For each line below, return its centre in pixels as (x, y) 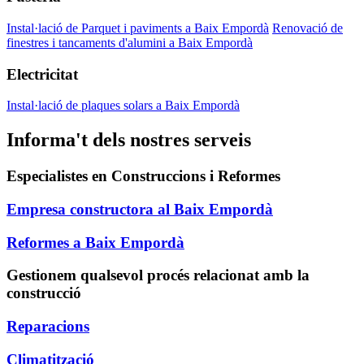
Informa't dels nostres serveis (129, 140)
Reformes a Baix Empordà (95, 242)
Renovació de (308, 28)
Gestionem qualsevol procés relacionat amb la (158, 275)
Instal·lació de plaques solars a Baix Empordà (123, 106)
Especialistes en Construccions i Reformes (143, 176)
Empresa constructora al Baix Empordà (140, 209)
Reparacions (48, 326)
